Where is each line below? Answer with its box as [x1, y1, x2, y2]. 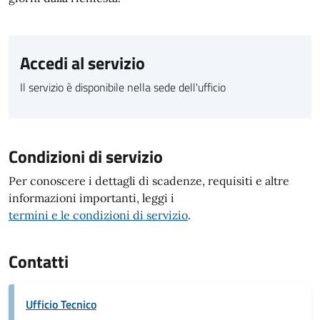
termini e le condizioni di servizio [9, 208, 188, 222]
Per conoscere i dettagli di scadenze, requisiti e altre [9, 174, 289, 188]
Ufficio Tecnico [26, 296, 96, 313]
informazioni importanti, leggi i [9, 191, 174, 205]
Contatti [9, 249, 69, 274]
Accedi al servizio [20, 50, 145, 76]
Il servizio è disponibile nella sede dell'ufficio [20, 79, 226, 96]
